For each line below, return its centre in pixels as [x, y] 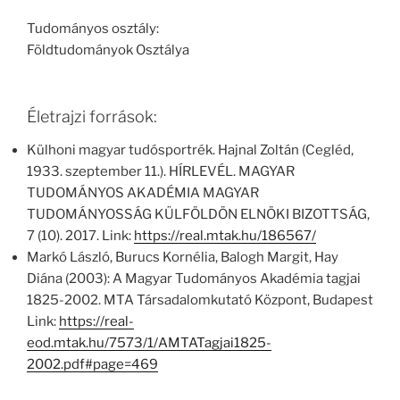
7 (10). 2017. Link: [80, 236]
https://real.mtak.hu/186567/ [225, 236]
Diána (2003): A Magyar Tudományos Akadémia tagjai [194, 279]
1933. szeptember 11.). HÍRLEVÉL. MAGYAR [161, 172]
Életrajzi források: [92, 116]
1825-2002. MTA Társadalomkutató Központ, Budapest [200, 300]
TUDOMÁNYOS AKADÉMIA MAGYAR [143, 193]
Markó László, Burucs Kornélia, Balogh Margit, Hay [183, 258]
